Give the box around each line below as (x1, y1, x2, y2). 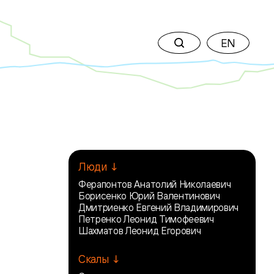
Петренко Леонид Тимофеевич (78, 213, 214, 225)
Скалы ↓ (78, 252, 122, 265)
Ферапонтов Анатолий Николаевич (78, 178, 231, 190)
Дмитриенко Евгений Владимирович (78, 201, 239, 213)
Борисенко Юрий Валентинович (78, 190, 220, 202)
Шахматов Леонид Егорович (78, 224, 201, 237)
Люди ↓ (78, 160, 120, 173)
